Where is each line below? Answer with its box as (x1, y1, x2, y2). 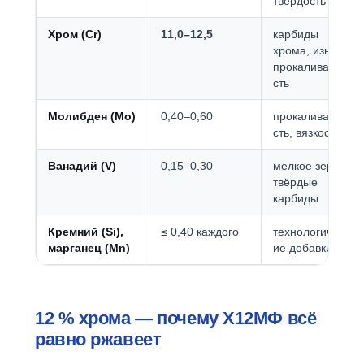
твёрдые (273, 175, 318, 188)
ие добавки (273, 241, 332, 254)
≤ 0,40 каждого (161, 225, 239, 238)
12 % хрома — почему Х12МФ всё (35, 308, 317, 328)
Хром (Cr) (48, 28, 102, 41)
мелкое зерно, (273, 159, 349, 172)
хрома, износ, (273, 44, 346, 57)
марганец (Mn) (48, 241, 130, 254)
